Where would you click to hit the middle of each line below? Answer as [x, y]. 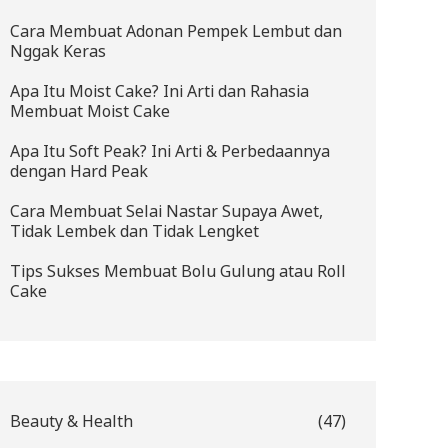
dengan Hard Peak [79, 170]
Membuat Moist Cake [90, 110]
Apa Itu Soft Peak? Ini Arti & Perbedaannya [170, 150]
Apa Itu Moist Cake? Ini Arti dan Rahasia [159, 90]
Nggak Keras [58, 50]
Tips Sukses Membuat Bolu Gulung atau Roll [178, 270]
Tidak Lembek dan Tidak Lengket [134, 230]
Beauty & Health [71, 420]
